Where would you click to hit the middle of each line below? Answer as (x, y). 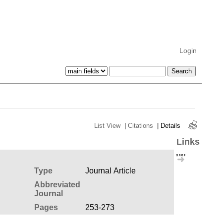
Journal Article (110, 170)
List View (107, 125)
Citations (140, 125)
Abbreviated (57, 184)
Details (170, 125)
